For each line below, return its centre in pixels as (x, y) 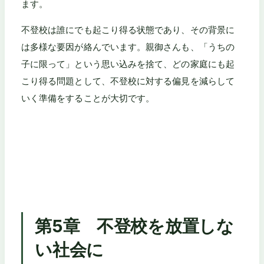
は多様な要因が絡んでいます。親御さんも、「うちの (128, 47)
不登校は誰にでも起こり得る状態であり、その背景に (128, 29)
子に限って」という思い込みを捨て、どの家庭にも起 (128, 64)
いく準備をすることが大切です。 (88, 98)
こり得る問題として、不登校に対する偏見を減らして (128, 81)
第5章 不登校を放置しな (134, 226)
